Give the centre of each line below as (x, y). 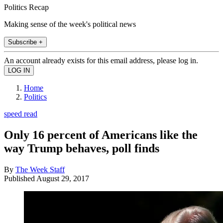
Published (20, 178)
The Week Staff (40, 169)
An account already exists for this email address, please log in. (101, 60)
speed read (21, 113)
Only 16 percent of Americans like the (101, 135)
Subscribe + (25, 42)
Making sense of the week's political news (70, 24)
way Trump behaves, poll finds (82, 148)
